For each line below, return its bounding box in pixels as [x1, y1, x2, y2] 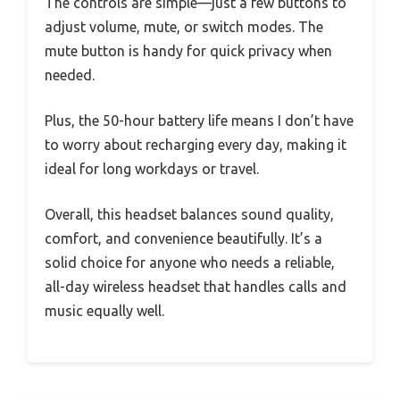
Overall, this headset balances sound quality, [45, 205, 334, 222]
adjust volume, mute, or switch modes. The [45, 18, 323, 35]
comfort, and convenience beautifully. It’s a [45, 229, 322, 246]
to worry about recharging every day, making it [45, 136, 346, 153]
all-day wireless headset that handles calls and [45, 278, 346, 295]
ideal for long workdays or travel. [45, 160, 259, 177]
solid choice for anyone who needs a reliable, [45, 254, 335, 271]
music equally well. [45, 302, 164, 319]
